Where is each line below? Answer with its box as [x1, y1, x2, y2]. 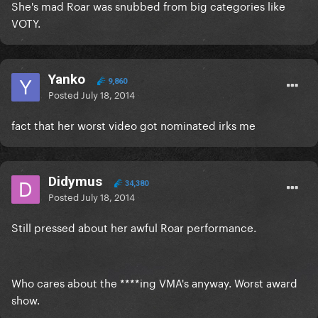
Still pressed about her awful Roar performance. [11, 218, 256, 236]
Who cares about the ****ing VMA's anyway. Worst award [11, 273, 297, 291]
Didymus [48, 173, 102, 190]
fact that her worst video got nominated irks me [11, 116, 258, 133]
